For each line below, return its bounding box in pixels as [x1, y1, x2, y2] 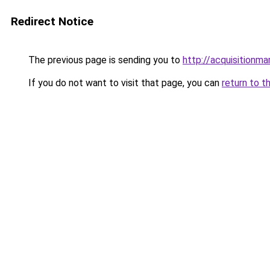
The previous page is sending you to [26, 54, 183, 66]
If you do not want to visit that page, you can [26, 77, 222, 89]
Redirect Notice [11, 14, 93, 28]
